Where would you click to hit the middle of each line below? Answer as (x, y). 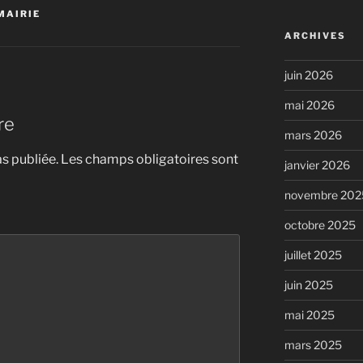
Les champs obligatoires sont (149, 159)
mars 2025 (313, 345)
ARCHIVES (315, 36)
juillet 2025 (313, 255)
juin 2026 (308, 75)
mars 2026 (313, 135)
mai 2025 (309, 315)
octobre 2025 (320, 225)
